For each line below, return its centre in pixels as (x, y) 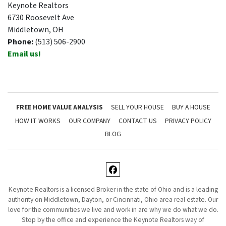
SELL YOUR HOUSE (137, 107)
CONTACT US (137, 121)
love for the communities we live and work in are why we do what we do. (113, 210)
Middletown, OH (36, 30)
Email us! (24, 54)
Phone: (21, 42)
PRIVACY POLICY (188, 121)
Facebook (140, 179)
